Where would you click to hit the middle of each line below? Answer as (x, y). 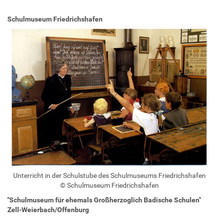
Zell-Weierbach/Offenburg (48, 209)
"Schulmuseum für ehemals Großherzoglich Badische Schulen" (104, 200)
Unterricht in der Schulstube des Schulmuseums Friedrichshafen (109, 175)
